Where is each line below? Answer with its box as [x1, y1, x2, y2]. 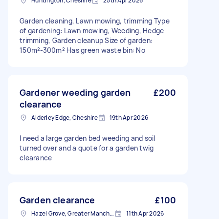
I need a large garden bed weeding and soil [20, 133, 155, 143]
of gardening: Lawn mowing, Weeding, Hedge [20, 26, 164, 35]
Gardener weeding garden [20, 87, 131, 98]
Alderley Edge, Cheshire [31, 113, 98, 122]
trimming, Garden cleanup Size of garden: [20, 36, 153, 45]
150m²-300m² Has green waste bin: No [20, 45, 145, 55]
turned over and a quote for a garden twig [20, 143, 154, 153]
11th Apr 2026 [126, 209, 164, 218]
